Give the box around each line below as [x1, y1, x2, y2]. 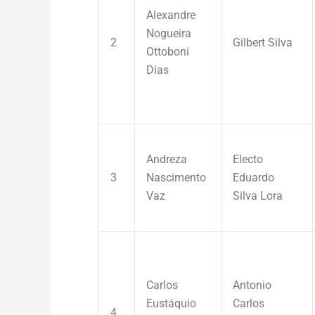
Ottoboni [146, 44, 189, 58]
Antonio [233, 278, 271, 292]
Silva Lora [233, 188, 283, 202]
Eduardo [233, 170, 274, 184]
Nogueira [146, 26, 191, 40]
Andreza [146, 152, 187, 166]
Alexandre [146, 8, 195, 22]
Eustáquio [146, 296, 196, 310]
